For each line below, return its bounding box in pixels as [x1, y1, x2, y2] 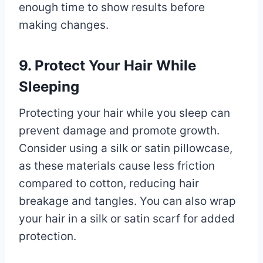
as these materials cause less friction [19, 159, 215, 173]
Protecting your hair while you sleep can [19, 106, 230, 120]
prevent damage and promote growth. [19, 123, 220, 137]
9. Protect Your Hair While [19, 56, 196, 74]
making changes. [19, 18, 109, 32]
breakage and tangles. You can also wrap [19, 194, 236, 208]
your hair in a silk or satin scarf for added [19, 211, 235, 225]
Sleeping [19, 77, 79, 95]
